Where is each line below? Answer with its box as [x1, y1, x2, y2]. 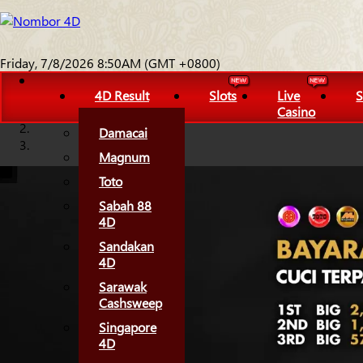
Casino [277, 103, 316, 120]
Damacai [99, 124, 147, 141]
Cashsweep [99, 294, 162, 311]
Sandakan [99, 237, 154, 254]
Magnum [99, 148, 150, 165]
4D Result [95, 87, 149, 104]
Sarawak [99, 278, 147, 295]
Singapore [99, 318, 156, 335]
